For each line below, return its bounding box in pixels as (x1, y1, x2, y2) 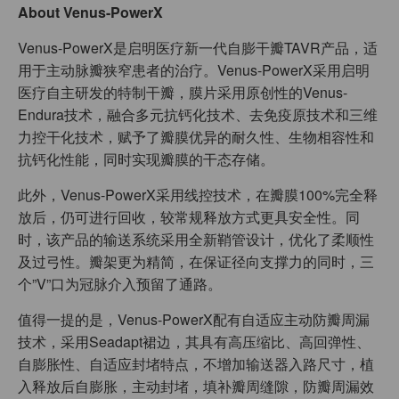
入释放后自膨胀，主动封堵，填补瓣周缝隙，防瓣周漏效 (18, 376, 374, 397)
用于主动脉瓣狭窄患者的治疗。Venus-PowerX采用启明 (18, 60, 370, 81)
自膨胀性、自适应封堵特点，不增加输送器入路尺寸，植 (18, 354, 374, 375)
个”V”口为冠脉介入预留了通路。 (18, 273, 222, 295)
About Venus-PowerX (18, 2, 163, 23)
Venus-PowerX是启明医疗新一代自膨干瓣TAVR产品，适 (18, 37, 378, 59)
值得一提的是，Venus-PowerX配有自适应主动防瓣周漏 (18, 309, 370, 330)
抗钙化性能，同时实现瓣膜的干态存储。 (18, 149, 274, 170)
